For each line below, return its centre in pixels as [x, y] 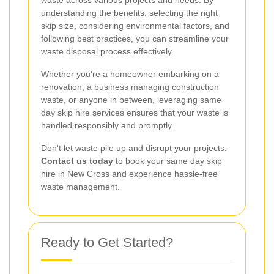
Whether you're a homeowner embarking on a [130, 74]
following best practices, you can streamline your [135, 38]
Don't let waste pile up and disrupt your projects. [134, 148]
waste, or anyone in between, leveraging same [131, 99]
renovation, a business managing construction [130, 87]
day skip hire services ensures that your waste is [135, 112]
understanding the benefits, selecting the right [129, 13]
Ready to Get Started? [107, 242]
